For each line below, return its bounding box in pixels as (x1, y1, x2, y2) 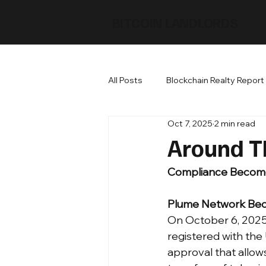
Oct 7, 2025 (167, 118, 213, 129)
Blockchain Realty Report (166, 74, 264, 85)
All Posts (108, 74, 142, 85)
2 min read (214, 118, 255, 129)
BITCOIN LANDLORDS (112, 14, 238, 31)
